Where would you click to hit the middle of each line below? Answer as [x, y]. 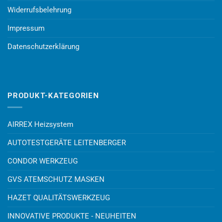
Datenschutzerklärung [43, 47]
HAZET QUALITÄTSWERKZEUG [59, 198]
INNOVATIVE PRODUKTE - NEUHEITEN [72, 216]
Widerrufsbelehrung [39, 10]
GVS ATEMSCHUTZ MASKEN [56, 180]
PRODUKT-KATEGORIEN [53, 95]
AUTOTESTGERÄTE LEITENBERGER [67, 143]
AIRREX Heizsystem [40, 125]
